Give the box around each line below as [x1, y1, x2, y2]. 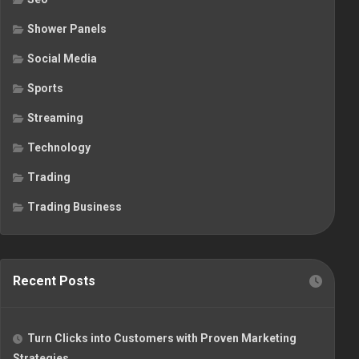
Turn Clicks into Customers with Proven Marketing [27, 332, 296, 345]
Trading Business [27, 200, 122, 214]
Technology [27, 141, 91, 155]
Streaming [27, 111, 83, 125]
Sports [27, 82, 63, 95]
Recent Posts [13, 273, 95, 289]
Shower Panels [27, 22, 107, 36]
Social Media [27, 52, 97, 66]
